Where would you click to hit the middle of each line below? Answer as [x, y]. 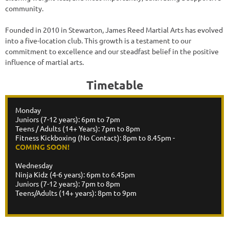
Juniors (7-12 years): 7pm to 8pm [68, 183]
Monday [28, 110]
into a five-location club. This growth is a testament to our [98, 40]
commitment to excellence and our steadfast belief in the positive [112, 51]
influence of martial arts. [44, 62]
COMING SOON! [42, 146]
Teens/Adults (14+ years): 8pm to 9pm [76, 192]
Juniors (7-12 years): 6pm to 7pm [68, 119]
